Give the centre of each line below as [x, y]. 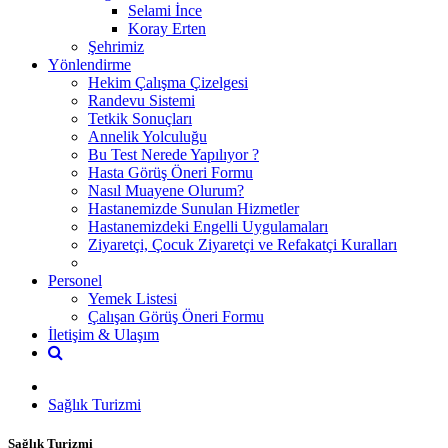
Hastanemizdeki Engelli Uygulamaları [208, 226]
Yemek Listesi [132, 298]
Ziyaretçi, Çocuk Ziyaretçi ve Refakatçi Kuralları [242, 244]
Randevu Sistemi [141, 100]
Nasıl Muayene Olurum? [166, 190]
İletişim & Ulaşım [103, 334]
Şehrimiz [116, 46]
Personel [75, 280]
